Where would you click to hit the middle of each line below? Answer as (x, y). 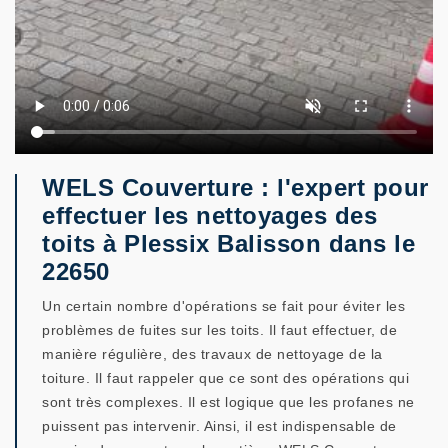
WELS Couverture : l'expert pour (235, 187)
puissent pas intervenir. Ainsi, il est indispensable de (219, 426)
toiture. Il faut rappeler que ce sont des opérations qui (225, 378)
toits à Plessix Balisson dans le (228, 243)
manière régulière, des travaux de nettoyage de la (212, 354)
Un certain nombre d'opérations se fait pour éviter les (223, 306)
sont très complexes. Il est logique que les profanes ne (228, 402)
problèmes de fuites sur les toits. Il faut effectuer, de (219, 330)
